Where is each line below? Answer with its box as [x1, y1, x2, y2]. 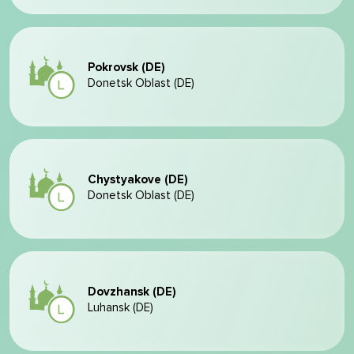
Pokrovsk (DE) [88, 62, 165, 73]
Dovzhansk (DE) [88, 286, 176, 298]
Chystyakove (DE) [88, 174, 188, 186]
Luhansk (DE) [88, 302, 153, 314]
